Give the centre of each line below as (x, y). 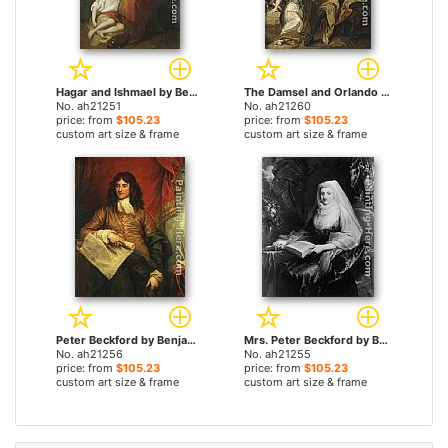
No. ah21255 (277, 354)
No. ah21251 (88, 106)
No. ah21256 (89, 354)
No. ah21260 (277, 106)
